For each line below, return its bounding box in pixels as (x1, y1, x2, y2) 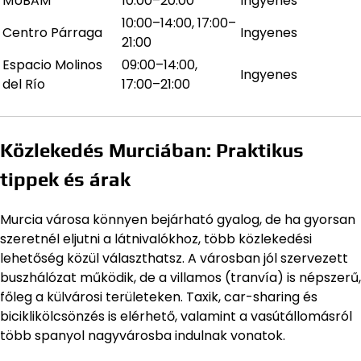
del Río (2, 75, 45, 94)
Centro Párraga (2, 23, 102, 43)
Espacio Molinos (2, 56, 102, 75)
